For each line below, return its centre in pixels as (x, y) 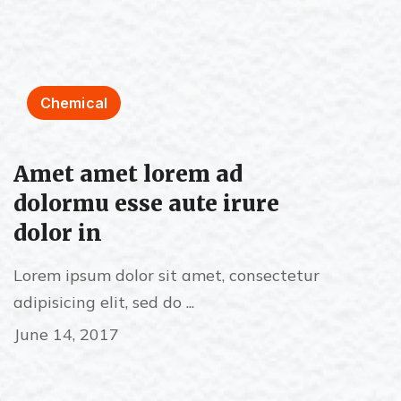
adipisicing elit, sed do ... (104, 302)
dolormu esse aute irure (146, 204)
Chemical (74, 103)
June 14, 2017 (66, 334)
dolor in (58, 233)
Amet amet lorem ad (128, 174)
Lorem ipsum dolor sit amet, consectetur (166, 275)
